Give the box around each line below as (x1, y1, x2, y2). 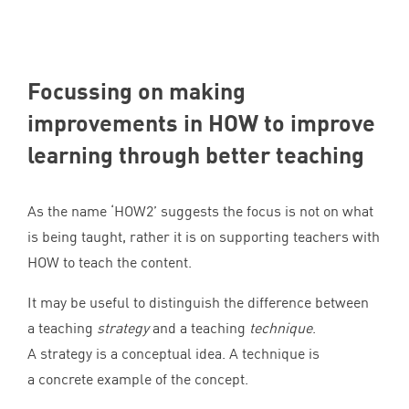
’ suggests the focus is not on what (153, 201, 373, 220)
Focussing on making (27, 76, 246, 104)
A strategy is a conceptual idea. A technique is (27, 343, 320, 362)
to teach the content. (59, 252, 195, 271)
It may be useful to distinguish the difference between (27, 292, 369, 311)
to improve (258, 108, 375, 136)
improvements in (27, 108, 208, 136)
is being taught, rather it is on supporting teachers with (27, 226, 380, 246)
